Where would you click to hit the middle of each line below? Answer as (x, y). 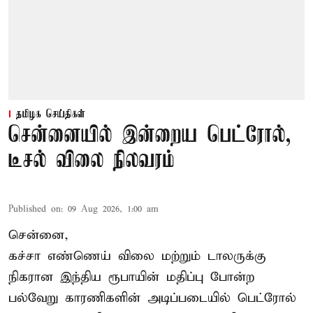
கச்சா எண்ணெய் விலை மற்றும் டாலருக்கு (137, 256)
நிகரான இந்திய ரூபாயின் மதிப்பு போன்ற (131, 277)
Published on (35, 210)
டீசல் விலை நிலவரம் (92, 161)
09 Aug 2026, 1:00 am (113, 210)
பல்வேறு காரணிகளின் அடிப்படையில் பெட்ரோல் (152, 298)
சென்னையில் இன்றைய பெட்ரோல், (150, 136)
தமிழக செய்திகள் (51, 115)
